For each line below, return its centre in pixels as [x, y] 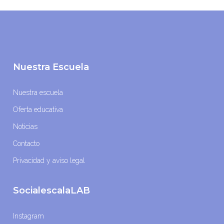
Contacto [26, 143]
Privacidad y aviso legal [49, 160]
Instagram [29, 216]
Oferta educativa [38, 109]
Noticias [25, 126]
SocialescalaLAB [52, 190]
